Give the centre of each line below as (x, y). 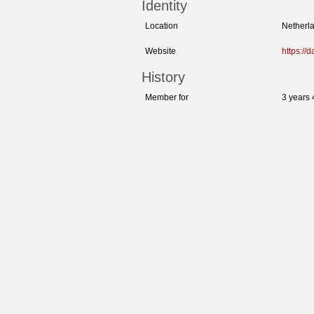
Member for (167, 98)
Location (162, 26)
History (163, 77)
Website (161, 52)
